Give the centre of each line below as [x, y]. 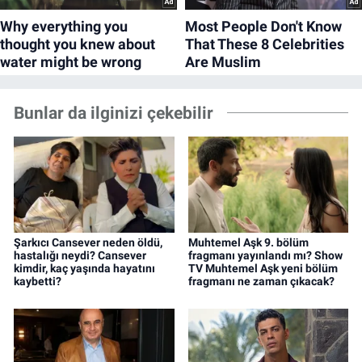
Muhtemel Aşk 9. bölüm [248, 243]
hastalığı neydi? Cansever [80, 256]
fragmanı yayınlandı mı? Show [265, 256]
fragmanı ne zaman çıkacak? [261, 282]
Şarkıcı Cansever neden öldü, [88, 243]
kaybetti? [38, 282]
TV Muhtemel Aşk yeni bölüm [263, 269]
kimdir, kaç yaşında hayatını [84, 269]
